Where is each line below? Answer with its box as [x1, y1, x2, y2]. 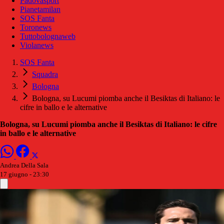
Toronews [20, 23, 51, 32]
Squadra [32, 70, 58, 79]
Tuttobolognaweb [20, 32, 75, 41]
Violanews [20, 41, 53, 50]
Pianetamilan [20, 5, 60, 14]
